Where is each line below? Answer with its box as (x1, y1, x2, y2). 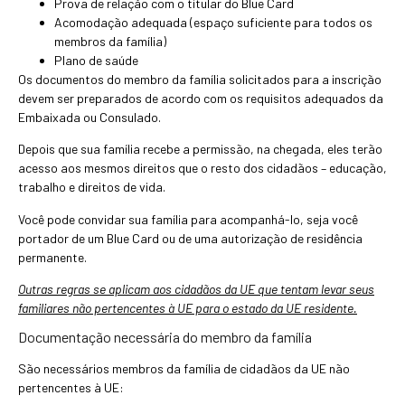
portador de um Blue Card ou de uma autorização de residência (18, 230, 363, 246)
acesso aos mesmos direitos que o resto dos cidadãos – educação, (18, 160, 387, 176)
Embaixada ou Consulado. (18, 108, 161, 125)
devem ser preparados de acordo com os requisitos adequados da (18, 89, 383, 106)
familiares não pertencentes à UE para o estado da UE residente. (18, 300, 357, 316)
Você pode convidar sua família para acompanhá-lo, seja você (18, 211, 358, 227)
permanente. (18, 249, 87, 265)
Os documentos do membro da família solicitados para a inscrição (18, 71, 381, 87)
